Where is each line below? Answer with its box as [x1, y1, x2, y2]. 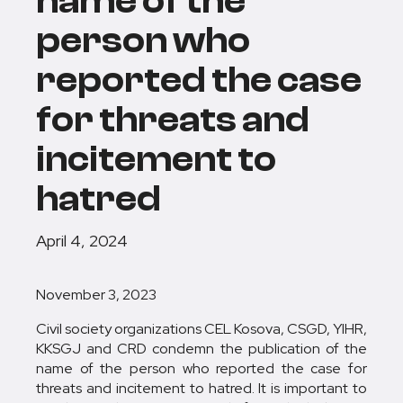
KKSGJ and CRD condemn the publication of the [36, 339, 367, 358]
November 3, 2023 [36, 285, 157, 304]
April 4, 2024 [36, 230, 128, 251]
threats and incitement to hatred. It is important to [36, 379, 367, 398]
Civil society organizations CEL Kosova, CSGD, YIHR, [36, 319, 367, 338]
